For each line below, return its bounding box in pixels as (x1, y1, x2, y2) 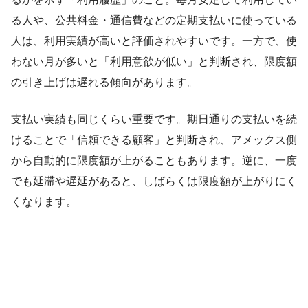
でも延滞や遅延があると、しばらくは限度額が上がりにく (11, 175, 297, 187)
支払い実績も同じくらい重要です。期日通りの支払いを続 (11, 113, 297, 125)
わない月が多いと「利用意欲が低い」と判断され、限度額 (11, 55, 297, 67)
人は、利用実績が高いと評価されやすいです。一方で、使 (11, 34, 297, 47)
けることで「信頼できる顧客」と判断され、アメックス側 (11, 133, 297, 146)
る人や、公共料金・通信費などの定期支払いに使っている (11, 14, 297, 26)
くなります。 (11, 195, 77, 208)
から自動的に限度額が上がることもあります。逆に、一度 (11, 154, 297, 166)
